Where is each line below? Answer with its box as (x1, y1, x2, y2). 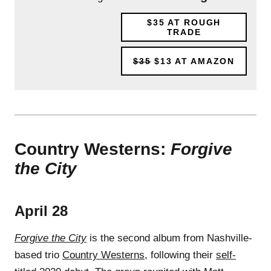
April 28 (15, 202, 68, 219)
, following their (145, 249, 216, 261)
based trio (15, 249, 62, 261)
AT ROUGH (165, 17, 221, 27)
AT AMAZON (172, 56, 235, 66)
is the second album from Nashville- (87, 232, 252, 244)
